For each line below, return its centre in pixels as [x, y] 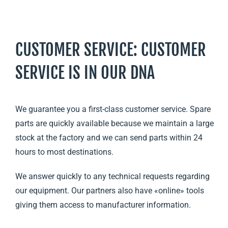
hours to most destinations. [64, 152]
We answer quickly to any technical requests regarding [112, 177]
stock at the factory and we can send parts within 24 [109, 138]
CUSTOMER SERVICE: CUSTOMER [110, 50]
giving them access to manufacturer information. [103, 205]
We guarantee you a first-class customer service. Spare [113, 109]
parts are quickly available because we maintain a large [114, 124]
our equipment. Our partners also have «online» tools [109, 191]
